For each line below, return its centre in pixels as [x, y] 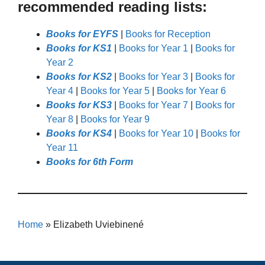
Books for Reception [168, 34]
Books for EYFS [82, 34]
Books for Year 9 [115, 119]
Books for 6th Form [90, 161]
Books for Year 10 [156, 133]
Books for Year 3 [153, 76]
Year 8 [60, 119]
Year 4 [60, 91]
